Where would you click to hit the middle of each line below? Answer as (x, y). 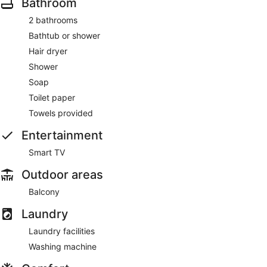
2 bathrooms (53, 20)
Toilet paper (52, 97)
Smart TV (47, 152)
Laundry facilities (62, 231)
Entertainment (62, 135)
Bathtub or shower (64, 35)
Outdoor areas (62, 174)
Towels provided (61, 113)
